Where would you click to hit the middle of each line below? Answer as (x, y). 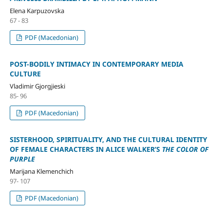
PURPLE (22, 159)
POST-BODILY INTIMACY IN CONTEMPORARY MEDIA (96, 64)
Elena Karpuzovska (37, 10)
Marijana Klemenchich (41, 171)
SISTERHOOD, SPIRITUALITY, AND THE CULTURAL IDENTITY (108, 139)
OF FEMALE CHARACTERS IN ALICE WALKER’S (86, 149)
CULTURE (25, 73)
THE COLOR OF (185, 149)
